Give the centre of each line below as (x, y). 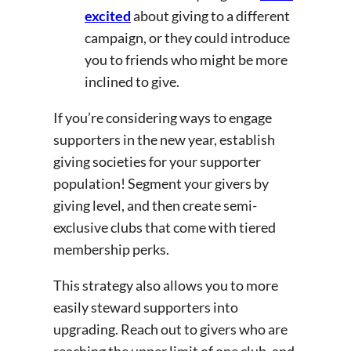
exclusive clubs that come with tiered (165, 228)
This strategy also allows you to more (166, 286)
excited (108, 16)
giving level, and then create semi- (155, 206)
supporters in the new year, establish (164, 140)
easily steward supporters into (146, 308)
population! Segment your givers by (161, 184)
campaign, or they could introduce (187, 38)
